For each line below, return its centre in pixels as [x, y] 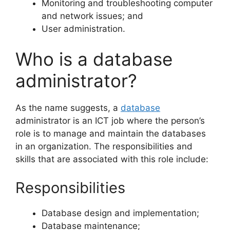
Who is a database [94, 59]
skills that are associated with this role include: [112, 159]
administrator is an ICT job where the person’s [110, 121]
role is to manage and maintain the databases [111, 134]
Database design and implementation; [120, 213]
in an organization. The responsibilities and [104, 147]
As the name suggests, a [68, 108]
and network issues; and [92, 16]
